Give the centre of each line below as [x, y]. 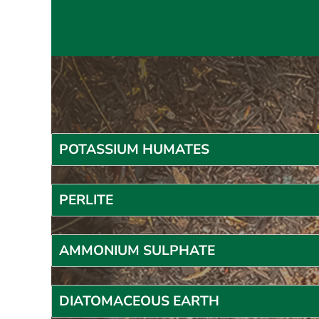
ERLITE [91, 200]
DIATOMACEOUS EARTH [140, 301]
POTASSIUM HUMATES [135, 150]
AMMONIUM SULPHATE [137, 251]
